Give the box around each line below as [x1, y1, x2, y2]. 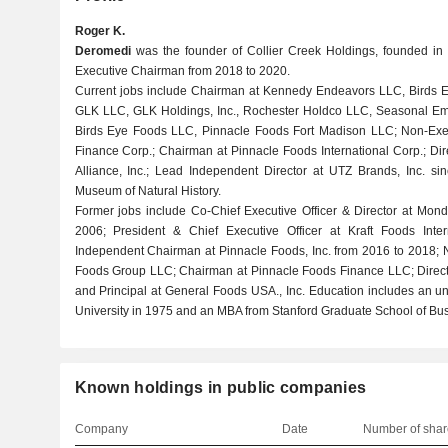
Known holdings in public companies [74, 379, 367, 396]
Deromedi [74, 44, 131, 58]
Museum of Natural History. [74, 184, 221, 198]
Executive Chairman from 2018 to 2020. [74, 64, 290, 78]
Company [74, 422, 128, 436]
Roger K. [74, 24, 125, 38]
